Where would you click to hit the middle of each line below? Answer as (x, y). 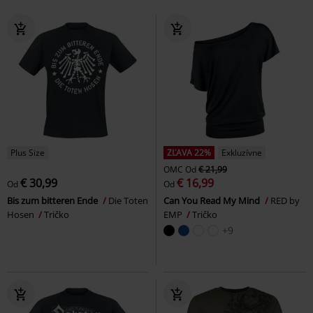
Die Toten (128, 200)
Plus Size (28, 152)
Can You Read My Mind (213, 200)
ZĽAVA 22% (189, 152)
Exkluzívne (242, 152)
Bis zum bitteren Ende (53, 200)
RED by (285, 200)
